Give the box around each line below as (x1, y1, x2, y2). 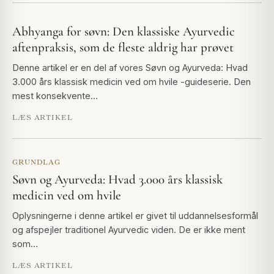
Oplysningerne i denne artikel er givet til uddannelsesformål (12, 210, 258, 221)
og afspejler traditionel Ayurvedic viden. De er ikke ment (12, 224, 245, 235)
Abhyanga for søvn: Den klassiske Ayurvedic (12, 24, 235, 40)
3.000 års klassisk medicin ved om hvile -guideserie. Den (12, 76, 251, 87)
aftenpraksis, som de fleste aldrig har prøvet (12, 40, 234, 56)
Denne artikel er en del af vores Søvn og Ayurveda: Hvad (12, 62, 248, 73)
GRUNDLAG (12, 158, 61, 166)
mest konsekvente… (12, 91, 98, 102)
